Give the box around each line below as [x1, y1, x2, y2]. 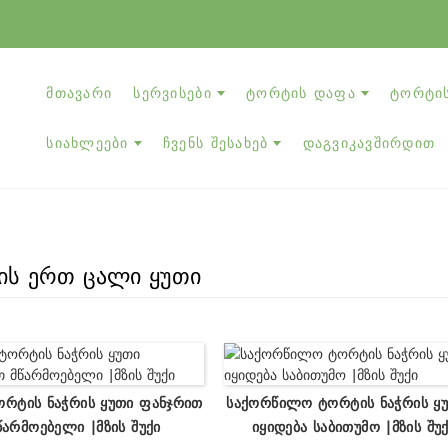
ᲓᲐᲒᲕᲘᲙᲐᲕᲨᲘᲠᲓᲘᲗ [302, 133, 436, 151]
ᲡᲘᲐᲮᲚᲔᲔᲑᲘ [46, 133, 129, 151]
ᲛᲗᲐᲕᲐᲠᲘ [46, 83, 113, 101]
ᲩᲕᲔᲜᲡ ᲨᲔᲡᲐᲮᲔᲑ [162, 133, 269, 151]
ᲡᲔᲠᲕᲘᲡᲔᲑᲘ [133, 83, 212, 101]
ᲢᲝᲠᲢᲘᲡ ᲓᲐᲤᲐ [246, 83, 356, 101]
